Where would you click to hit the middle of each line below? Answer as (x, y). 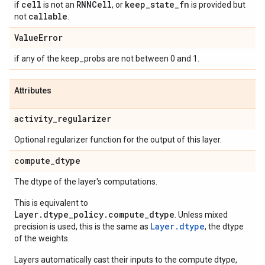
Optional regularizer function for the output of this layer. (118, 140)
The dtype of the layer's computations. (86, 182)
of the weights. (42, 238)
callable (48, 16)
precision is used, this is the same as (82, 227)
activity (33, 119)
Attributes (33, 91)
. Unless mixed (201, 215)
